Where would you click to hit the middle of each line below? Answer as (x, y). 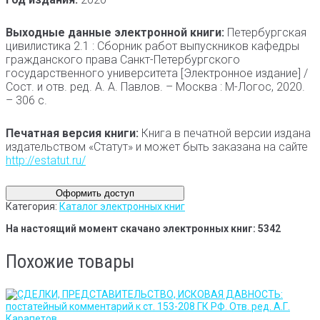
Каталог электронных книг (122, 207)
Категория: (32, 207)
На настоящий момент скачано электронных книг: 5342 (143, 229)
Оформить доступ (95, 194)
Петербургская (265, 32)
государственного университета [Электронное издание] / (157, 73)
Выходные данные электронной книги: (115, 32)
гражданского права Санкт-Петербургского (123, 60)
